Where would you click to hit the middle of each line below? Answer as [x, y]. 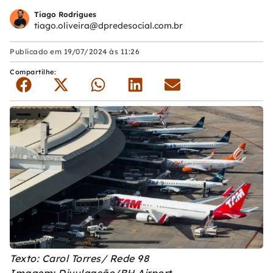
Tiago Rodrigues [65, 14]
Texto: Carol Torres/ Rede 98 [81, 259]
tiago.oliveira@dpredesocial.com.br [108, 25]
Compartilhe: [34, 72]
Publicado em [37, 51]
